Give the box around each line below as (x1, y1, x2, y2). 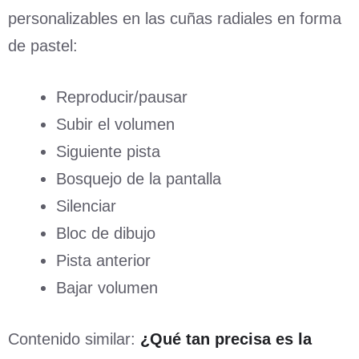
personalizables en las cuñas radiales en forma (8, 9, 341, 27)
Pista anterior (56, 251, 151, 269)
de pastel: (8, 36, 78, 54)
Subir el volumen (56, 115, 175, 133)
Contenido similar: (8, 329, 140, 348)
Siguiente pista (56, 142, 160, 160)
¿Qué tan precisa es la (140, 329, 312, 348)
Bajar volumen (56, 278, 158, 296)
